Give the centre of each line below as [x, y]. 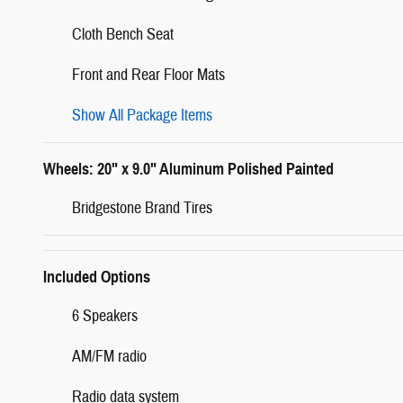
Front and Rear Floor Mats [148, 75]
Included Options [97, 277]
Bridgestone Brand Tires [142, 208]
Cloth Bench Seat [123, 34]
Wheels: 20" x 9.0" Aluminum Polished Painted [188, 169]
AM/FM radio [109, 356]
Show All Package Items [142, 115]
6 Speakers [105, 316]
